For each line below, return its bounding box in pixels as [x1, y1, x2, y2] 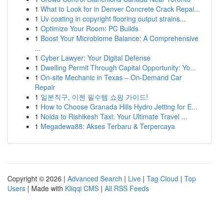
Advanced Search [67, 174, 122, 183]
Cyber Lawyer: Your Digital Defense [41, 53, 151, 63]
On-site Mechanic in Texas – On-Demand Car [41, 72, 182, 82]
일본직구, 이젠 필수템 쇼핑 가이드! [41, 92, 148, 102]
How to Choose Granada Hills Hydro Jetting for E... [41, 102, 197, 111]
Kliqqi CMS [65, 183, 99, 193]
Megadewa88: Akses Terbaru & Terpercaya [41, 121, 175, 131]
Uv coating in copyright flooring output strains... [41, 14, 186, 23]
